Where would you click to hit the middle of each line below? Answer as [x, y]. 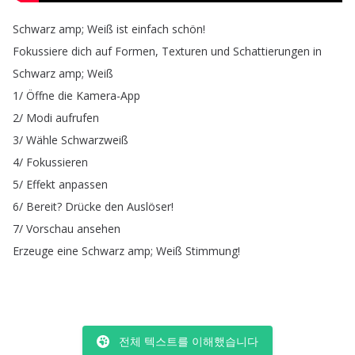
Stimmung [212, 251]
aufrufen [77, 118]
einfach [150, 29]
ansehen [99, 229]
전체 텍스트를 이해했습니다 [189, 341]
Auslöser [149, 206]
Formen [135, 51]
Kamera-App [108, 95]
